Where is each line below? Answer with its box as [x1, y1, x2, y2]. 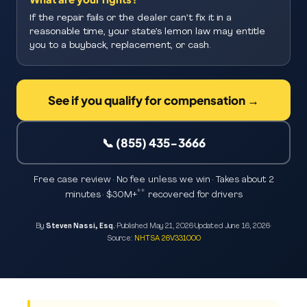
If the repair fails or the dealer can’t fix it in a [29, 14, 232, 23]
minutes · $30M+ [64, 191, 137, 199]
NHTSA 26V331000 [134, 235, 201, 243]
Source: [106, 235, 134, 243]
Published [116, 223, 149, 230]
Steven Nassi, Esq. [46, 223, 115, 230]
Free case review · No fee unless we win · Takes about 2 [33, 175, 274, 184]
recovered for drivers [145, 191, 243, 199]
